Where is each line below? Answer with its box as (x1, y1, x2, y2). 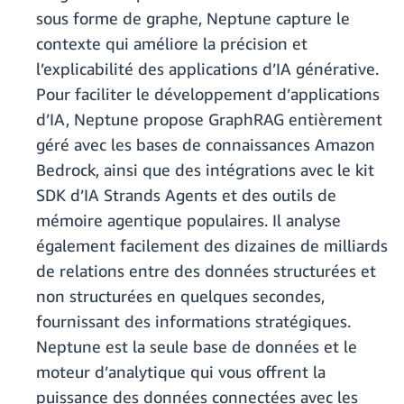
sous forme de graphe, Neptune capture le (36, 8, 350, 29)
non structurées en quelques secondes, (36, 286, 325, 307)
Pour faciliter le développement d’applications (36, 84, 380, 105)
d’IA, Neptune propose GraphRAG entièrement (36, 109, 382, 130)
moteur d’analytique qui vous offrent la (36, 362, 326, 382)
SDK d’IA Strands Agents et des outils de (36, 185, 336, 206)
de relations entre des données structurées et (36, 261, 376, 281)
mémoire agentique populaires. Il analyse (36, 210, 341, 231)
